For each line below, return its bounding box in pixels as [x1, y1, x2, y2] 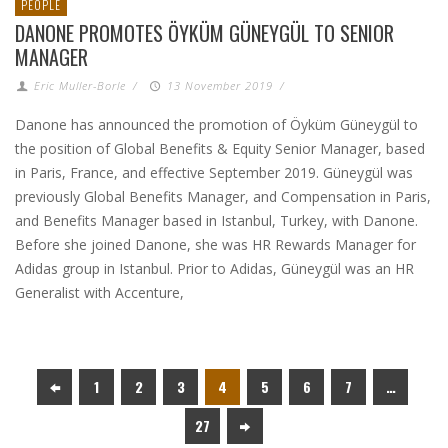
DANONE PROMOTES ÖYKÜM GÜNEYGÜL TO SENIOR [15, 18, 394, 48]
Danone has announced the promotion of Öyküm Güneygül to [15, 115, 418, 134]
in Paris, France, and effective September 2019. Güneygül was [15, 163, 413, 182]
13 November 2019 [166, 78, 273, 93]
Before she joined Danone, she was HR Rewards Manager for [15, 235, 416, 254]
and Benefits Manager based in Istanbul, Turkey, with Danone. [15, 211, 418, 230]
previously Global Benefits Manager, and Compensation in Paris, [15, 187, 431, 206]
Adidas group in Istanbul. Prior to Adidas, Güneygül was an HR [15, 259, 414, 278]
